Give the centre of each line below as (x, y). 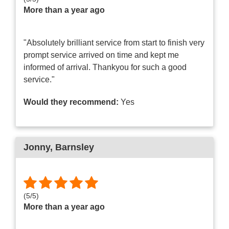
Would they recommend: (71, 102)
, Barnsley (72, 147)
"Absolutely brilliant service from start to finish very (114, 43)
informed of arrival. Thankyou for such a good (105, 67)
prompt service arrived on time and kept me (101, 55)
